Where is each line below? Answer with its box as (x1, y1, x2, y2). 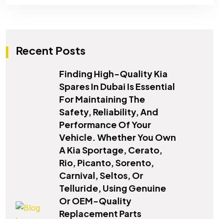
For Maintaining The (59, 93, 145, 105)
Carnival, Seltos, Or (59, 170, 143, 181)
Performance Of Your (59, 119, 151, 131)
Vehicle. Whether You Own (59, 131, 176, 143)
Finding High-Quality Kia (59, 68, 168, 80)
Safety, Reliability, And (59, 106, 158, 118)
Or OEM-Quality (59, 195, 131, 207)
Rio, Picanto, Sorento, (59, 157, 154, 169)
